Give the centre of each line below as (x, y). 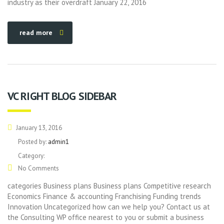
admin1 (58, 142)
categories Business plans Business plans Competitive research (109, 186)
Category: (31, 156)
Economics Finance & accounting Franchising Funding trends (104, 196)
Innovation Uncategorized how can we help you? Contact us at (109, 207)
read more (36, 32)
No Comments (38, 168)
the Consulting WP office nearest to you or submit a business (106, 217)
